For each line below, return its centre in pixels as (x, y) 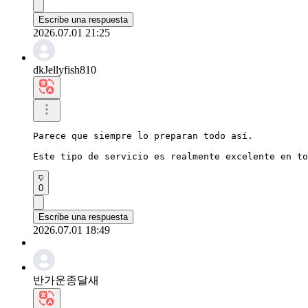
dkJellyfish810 (65, 69)
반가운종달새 (66, 280)
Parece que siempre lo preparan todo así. (143, 135)
